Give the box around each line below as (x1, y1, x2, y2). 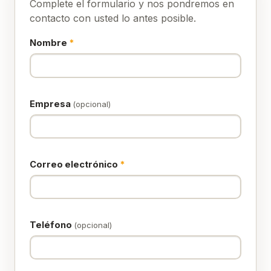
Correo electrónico (30, 158, 120, 170)
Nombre (30, 38, 69, 49)
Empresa (30, 98, 73, 109)
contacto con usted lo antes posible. (30, 12, 196, 25)
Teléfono (30, 219, 74, 230)
